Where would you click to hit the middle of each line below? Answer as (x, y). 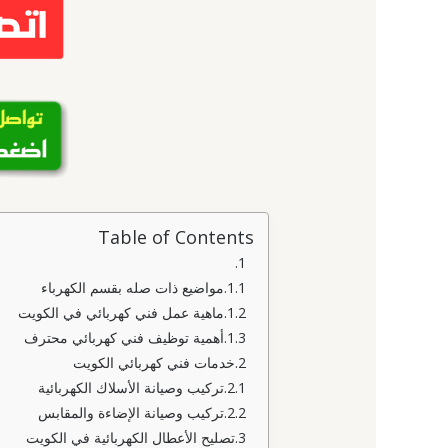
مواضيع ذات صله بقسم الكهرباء (133, 287)
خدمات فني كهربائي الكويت (154, 362)
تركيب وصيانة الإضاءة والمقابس (131, 412)
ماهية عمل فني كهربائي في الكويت (121, 312)
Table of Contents (176, 236)
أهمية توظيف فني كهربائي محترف (124, 337)
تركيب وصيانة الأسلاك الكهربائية (131, 387)
